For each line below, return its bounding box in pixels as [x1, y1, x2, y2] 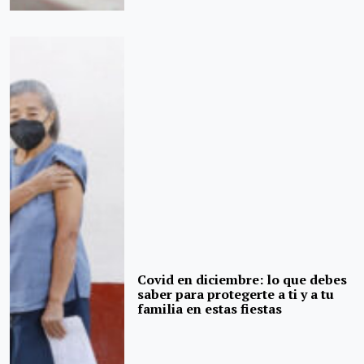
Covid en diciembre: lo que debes [137, 271, 348, 289]
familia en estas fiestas [137, 300, 283, 318]
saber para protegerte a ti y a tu [137, 285, 335, 304]
